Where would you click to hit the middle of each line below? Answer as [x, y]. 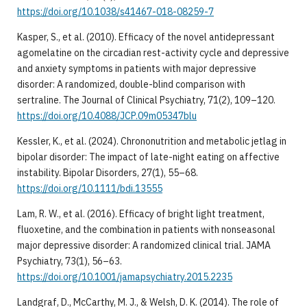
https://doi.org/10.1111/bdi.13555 [89, 189]
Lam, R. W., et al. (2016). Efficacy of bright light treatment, [140, 214]
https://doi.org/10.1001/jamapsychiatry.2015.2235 [124, 277]
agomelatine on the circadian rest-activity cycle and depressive [153, 53]
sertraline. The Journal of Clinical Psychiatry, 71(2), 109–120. [146, 100]
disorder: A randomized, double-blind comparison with [131, 85]
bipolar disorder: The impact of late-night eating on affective [148, 157]
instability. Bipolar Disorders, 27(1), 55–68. [107, 173]
